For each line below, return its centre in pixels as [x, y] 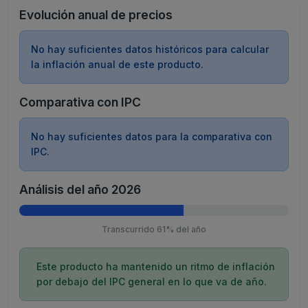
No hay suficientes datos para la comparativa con [152, 136]
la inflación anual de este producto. [117, 64]
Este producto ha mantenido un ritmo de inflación [156, 266]
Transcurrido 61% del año [154, 229]
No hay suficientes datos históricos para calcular [150, 49]
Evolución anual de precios [96, 15]
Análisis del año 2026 [80, 189]
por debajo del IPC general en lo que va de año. [152, 282]
